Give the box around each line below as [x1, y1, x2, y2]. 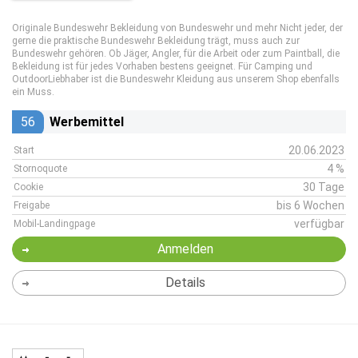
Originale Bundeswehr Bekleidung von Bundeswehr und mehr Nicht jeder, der [12, 22, 343, 34]
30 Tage [303, 181, 344, 193]
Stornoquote [14, 163, 67, 174]
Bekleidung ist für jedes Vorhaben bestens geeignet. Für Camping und [12, 61, 312, 72]
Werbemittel [50, 114, 124, 129]
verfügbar [294, 217, 344, 230]
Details [165, 275, 205, 290]
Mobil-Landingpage [14, 218, 95, 229]
